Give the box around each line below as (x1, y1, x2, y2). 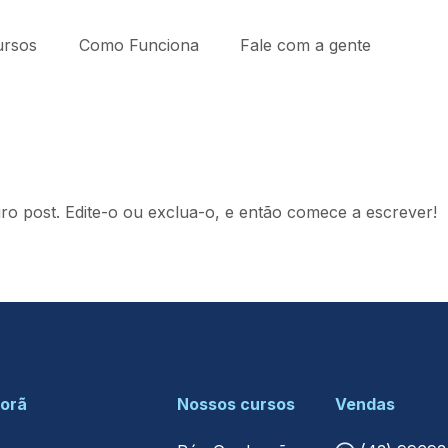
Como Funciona (78, 35, 199, 55)
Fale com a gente (240, 35, 372, 55)
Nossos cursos (176, 394, 295, 415)
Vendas (335, 394, 396, 415)
